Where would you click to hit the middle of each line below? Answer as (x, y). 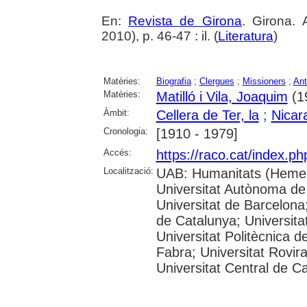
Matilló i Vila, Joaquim (222, 96)
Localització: (128, 171)
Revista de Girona (185, 21)
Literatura (245, 36)
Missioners (264, 81)
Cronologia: (125, 131)
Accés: (117, 152)
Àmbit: (116, 112)
